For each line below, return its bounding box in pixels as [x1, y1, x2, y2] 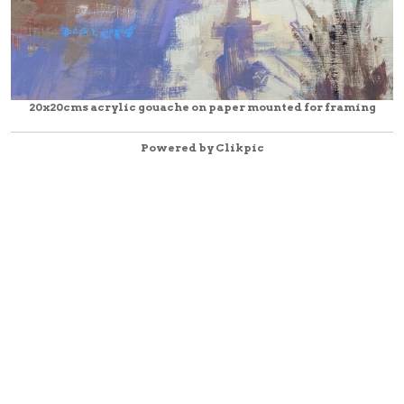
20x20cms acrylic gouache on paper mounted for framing [28, 99, 376, 114]
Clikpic [215, 140, 264, 154]
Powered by [140, 140, 216, 154]
